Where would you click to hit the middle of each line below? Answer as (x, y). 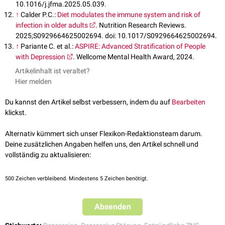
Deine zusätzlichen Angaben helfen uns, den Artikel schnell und (102, 144)
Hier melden (33, 82)
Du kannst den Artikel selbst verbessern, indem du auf (88, 102)
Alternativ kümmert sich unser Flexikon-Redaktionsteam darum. (104, 134)
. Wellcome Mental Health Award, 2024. (133, 57)
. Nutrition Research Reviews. (141, 25)
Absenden (113, 207)
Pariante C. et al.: (48, 46)
